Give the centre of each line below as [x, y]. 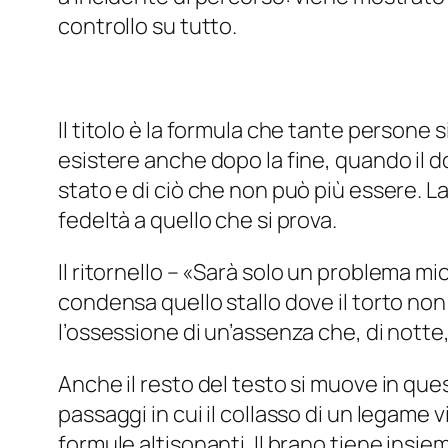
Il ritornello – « [126, 272]
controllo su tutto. [148, 26]
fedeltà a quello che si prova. [197, 220]
